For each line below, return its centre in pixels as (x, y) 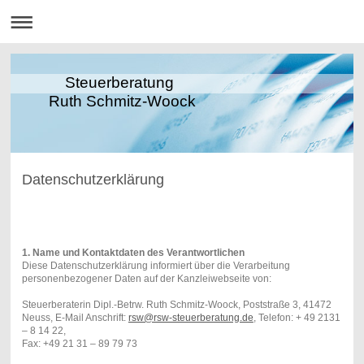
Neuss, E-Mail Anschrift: (75, 317)
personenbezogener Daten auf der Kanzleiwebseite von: (146, 278)
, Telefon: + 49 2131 (297, 317)
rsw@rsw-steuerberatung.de (191, 317)
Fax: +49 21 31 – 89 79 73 (79, 343)
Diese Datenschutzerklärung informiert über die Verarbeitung (156, 265)
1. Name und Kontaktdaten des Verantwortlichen (133, 252)
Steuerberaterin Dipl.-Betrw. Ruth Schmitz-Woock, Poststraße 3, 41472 (176, 304)
